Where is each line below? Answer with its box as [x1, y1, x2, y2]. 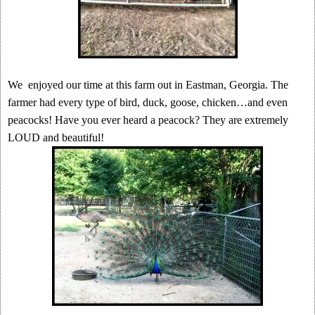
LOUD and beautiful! [8, 131, 104, 143]
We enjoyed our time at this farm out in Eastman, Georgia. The [8, 79, 288, 91]
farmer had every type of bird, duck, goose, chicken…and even [8, 96, 288, 108]
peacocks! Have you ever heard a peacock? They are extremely [8, 114, 288, 126]
